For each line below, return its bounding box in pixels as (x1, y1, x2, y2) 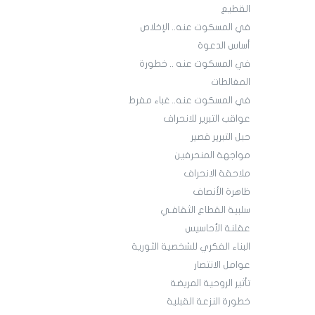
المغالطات (210, 77, 250, 88)
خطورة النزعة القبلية (166, 297, 250, 307)
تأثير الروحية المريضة (169, 278, 250, 289)
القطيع (220, 4, 250, 15)
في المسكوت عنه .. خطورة (139, 59, 250, 70)
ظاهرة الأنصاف (192, 187, 250, 198)
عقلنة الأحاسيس (184, 224, 250, 234)
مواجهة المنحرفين (174, 150, 250, 161)
